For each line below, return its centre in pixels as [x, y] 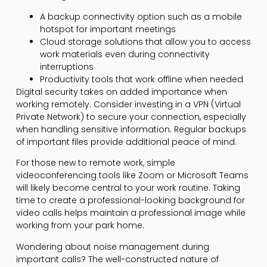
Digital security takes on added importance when [121, 91]
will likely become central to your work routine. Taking [128, 188]
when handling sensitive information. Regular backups [131, 129]
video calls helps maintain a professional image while [131, 213]
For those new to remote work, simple [95, 163]
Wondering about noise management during [112, 246]
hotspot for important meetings [108, 29]
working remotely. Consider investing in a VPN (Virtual [128, 104]
